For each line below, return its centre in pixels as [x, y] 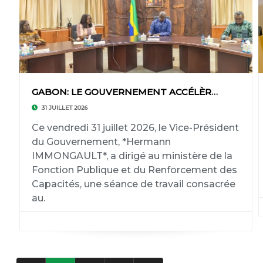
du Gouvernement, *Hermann [101, 142]
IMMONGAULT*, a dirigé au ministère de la [132, 156]
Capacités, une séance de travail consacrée [133, 184]
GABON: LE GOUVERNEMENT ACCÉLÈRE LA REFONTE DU [214, 92]
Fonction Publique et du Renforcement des [134, 170]
